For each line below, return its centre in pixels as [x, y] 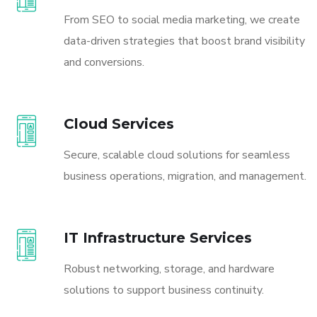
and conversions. [104, 62]
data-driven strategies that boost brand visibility [184, 41]
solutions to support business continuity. [164, 290]
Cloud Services [119, 123]
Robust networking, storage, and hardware [169, 269]
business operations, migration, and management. [185, 176]
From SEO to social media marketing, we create [182, 19]
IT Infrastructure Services [158, 237]
